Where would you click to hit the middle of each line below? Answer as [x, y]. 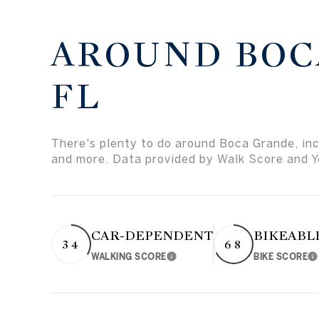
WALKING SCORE [129, 256]
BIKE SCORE [281, 256]
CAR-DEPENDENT [152, 235]
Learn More [196, 259]
